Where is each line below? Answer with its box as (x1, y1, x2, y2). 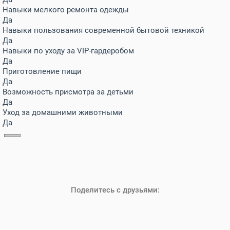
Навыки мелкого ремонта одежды (3, 5, 129, 14)
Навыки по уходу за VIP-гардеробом (3, 46, 134, 55)
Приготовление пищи (3, 67, 82, 76)
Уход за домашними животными (3, 108, 123, 117)
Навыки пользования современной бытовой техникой (3, 26, 204, 35)
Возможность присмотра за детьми (3, 87, 133, 97)
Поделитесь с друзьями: (70, 185, 160, 195)
